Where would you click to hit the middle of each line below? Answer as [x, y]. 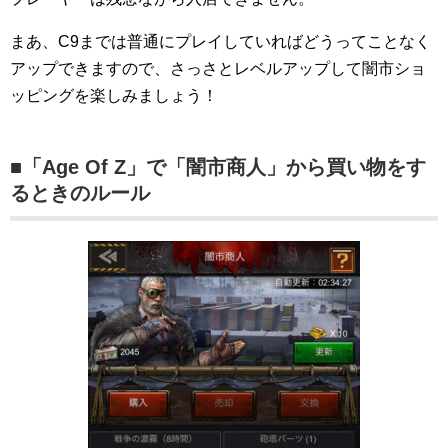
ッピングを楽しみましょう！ [114, 95]
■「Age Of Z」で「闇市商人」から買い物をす [218, 166]
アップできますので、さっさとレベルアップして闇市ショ [218, 68]
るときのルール [80, 192]
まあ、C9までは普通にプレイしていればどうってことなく [220, 41]
